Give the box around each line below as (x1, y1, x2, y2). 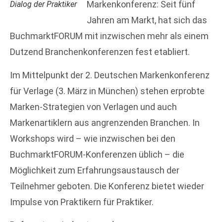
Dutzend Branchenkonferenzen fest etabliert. (10, 47, 190, 57)
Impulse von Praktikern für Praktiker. (10, 196, 154, 207)
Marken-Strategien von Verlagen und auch (10, 101, 177, 112)
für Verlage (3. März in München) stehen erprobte (10, 85, 205, 96)
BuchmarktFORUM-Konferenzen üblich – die (10, 149, 184, 160)
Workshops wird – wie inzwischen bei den (10, 133, 175, 144)
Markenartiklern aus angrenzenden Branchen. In (10, 117, 200, 128)
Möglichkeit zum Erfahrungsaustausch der (10, 165, 179, 175)
